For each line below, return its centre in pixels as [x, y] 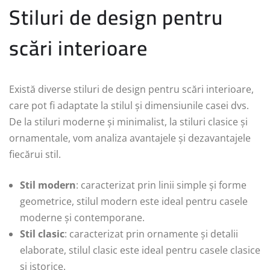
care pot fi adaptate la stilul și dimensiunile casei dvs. [129, 106]
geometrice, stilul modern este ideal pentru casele [134, 202]
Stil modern [48, 185]
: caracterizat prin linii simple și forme [161, 185]
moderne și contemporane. [82, 218]
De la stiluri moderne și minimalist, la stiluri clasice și [128, 122]
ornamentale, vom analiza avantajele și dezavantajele [130, 138]
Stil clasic [42, 234]
